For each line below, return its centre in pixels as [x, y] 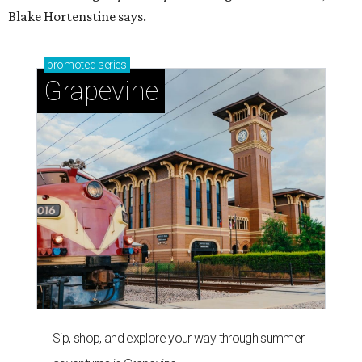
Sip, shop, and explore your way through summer [179, 339]
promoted [72, 65]
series [111, 65]
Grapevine [101, 91]
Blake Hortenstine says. [77, 17]
